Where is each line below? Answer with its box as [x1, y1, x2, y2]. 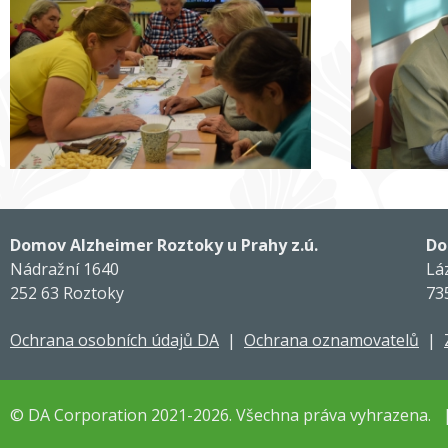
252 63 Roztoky [10, 282, 124, 305]
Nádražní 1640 [10, 258, 119, 281]
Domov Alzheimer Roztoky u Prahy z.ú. [10, 234, 318, 257]
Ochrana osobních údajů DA [10, 329, 219, 352]
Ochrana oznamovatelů [244, 329, 419, 352]
